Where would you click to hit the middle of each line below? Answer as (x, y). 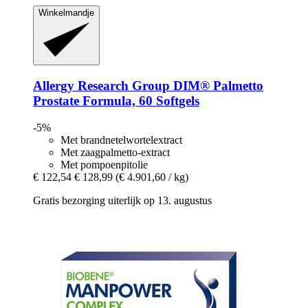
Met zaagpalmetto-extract (115, 152)
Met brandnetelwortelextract (121, 140)
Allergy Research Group (101, 86)
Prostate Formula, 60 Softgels (116, 101)
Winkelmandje (66, 13)
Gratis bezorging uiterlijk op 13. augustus (122, 200)
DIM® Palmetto (217, 86)
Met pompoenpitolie (104, 164)
